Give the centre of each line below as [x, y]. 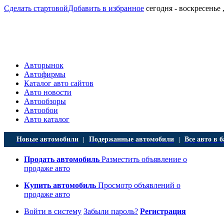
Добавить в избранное [106, 8]
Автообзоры [45, 101]
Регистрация [163, 211]
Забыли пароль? [111, 211]
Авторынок [44, 65]
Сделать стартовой [36, 8]
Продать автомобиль [62, 159]
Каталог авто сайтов [59, 83]
